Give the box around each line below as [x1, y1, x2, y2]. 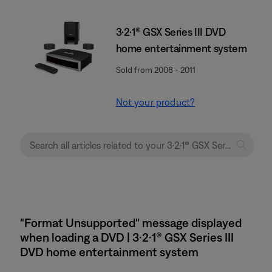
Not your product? [115, 97, 195, 107]
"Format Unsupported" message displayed [20, 216, 242, 229]
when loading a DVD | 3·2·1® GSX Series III [20, 230, 234, 244]
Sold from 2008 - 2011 [115, 65, 195, 75]
